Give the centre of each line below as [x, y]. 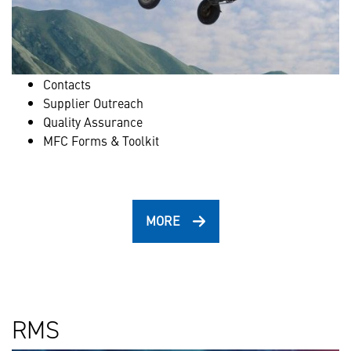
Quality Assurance [93, 121]
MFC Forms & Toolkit [101, 140]
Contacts [67, 84]
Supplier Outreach [93, 103]
